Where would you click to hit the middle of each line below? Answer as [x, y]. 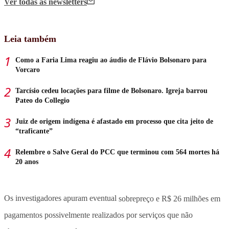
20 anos [27, 162]
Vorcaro [28, 70]
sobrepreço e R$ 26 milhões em [169, 198]
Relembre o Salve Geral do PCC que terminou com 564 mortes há [117, 152]
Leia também [30, 39]
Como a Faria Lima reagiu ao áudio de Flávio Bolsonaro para [111, 60]
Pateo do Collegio [42, 101]
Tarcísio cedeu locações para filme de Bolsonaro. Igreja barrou [111, 91]
